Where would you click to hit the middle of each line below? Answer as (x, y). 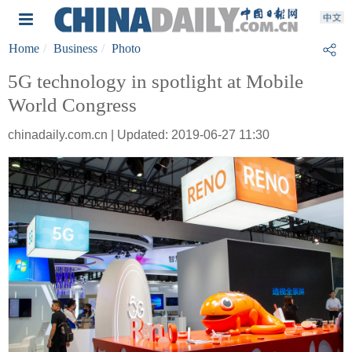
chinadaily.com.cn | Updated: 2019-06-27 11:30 (139, 135)
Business (75, 48)
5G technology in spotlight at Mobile (156, 81)
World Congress (72, 105)
